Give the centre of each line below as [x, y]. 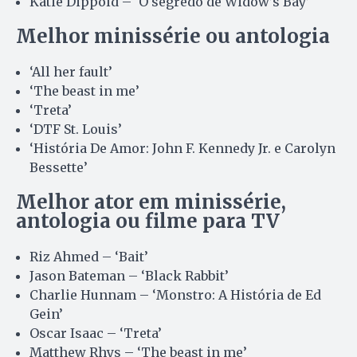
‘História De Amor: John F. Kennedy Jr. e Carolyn [182, 148]
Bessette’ [59, 167]
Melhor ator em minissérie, [151, 202]
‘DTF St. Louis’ [76, 129]
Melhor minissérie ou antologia [173, 36]
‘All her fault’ [71, 71]
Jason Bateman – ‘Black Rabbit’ [129, 275]
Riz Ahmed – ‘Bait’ [89, 256]
